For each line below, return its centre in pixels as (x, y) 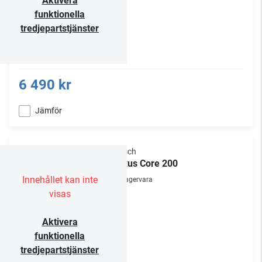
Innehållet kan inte (60, 180)
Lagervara (137, 180)
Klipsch (123, 151)
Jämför (49, 111)
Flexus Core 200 (144, 163)
